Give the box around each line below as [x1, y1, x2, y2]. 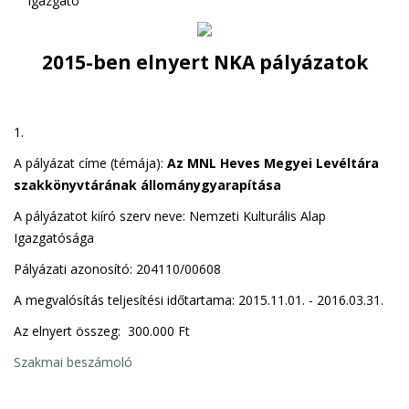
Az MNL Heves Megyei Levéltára [167, 154, 379, 172]
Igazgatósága [14, 229, 94, 246]
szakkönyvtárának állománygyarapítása [14, 176, 281, 194]
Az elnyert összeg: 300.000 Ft [14, 322, 190, 340]
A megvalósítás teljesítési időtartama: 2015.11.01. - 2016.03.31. [14, 291, 383, 309]
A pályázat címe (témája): [14, 154, 167, 172]
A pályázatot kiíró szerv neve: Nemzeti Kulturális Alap [14, 207, 326, 225]
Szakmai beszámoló [14, 353, 132, 371]
